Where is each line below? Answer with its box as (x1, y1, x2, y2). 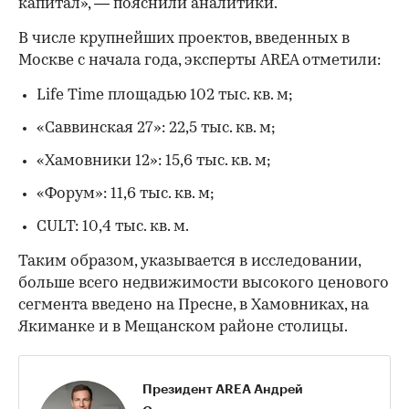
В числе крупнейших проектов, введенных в (18, 31, 350, 47)
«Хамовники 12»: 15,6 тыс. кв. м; (37, 153, 271, 170)
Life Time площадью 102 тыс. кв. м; (37, 88, 293, 104)
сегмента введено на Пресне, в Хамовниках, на (18, 298, 369, 314)
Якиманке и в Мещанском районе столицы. (18, 320, 348, 336)
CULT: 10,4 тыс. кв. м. (37, 219, 189, 236)
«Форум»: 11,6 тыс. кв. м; (37, 186, 215, 203)
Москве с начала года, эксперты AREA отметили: (18, 53, 381, 69)
